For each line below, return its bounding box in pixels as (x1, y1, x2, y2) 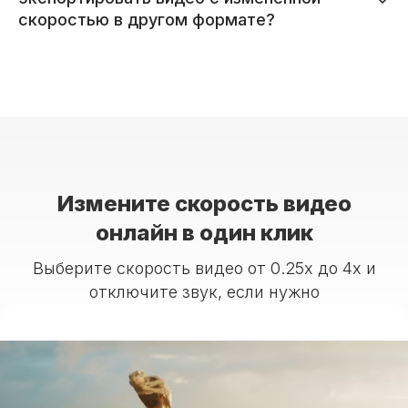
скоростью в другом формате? (18, 9, 275, 29)
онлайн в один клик (95, 219, 313, 246)
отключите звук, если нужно (88, 281, 320, 301)
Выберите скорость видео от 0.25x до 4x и (32, 258, 376, 278)
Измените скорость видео (56, 189, 352, 217)
